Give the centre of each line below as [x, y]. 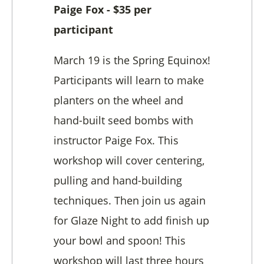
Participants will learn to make [129, 80]
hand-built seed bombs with [123, 121]
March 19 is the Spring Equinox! [132, 60]
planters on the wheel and [118, 100]
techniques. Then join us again [130, 201]
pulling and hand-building [118, 181]
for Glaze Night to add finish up [131, 221]
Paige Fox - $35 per [103, 10]
